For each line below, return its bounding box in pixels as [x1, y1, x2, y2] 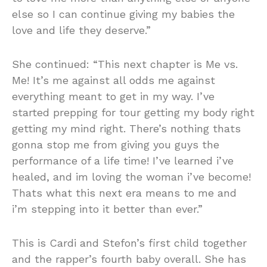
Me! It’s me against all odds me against [12, 73, 215, 86]
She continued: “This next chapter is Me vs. [12, 57, 238, 70]
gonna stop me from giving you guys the [12, 138, 219, 151]
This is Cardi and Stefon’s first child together [12, 236, 247, 249]
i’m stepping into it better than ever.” [12, 202, 203, 215]
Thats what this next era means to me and [12, 186, 237, 199]
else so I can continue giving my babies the [12, 7, 235, 20]
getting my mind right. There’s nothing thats [12, 122, 241, 135]
